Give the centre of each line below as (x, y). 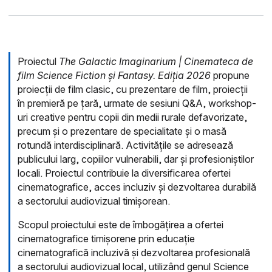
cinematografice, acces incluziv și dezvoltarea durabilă (137, 187)
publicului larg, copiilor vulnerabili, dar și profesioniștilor (136, 159)
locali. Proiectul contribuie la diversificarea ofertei (124, 173)
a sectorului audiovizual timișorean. (94, 201)
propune (230, 76)
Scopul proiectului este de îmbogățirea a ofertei (121, 225)
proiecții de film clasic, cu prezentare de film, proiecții (133, 90)
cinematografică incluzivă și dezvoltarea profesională (134, 253)
